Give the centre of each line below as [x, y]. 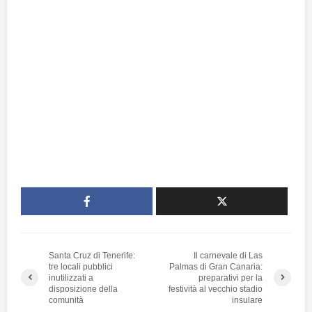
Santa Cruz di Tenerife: [92, 255]
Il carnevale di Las [228, 255]
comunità [66, 300]
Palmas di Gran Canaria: [216, 266]
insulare [248, 300]
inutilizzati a [71, 278]
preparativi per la [231, 278]
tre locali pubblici [81, 266]
